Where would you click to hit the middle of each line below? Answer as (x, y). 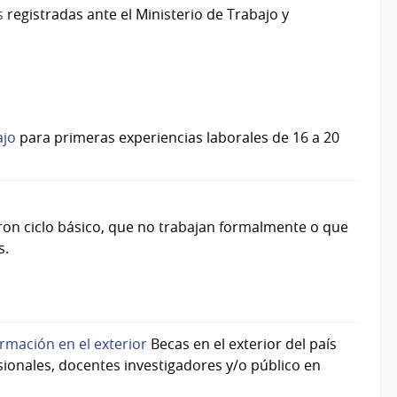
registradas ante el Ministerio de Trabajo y (146, 15)
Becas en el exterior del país (242, 344)
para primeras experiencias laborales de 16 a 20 (178, 137)
